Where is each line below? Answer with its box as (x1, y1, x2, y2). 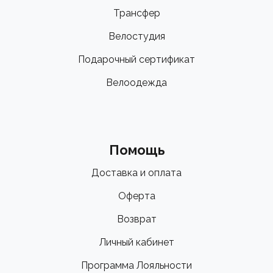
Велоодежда (106, 77, 167, 89)
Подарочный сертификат (78, 54, 195, 66)
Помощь (108, 143, 165, 158)
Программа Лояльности (81, 260, 192, 272)
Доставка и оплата (91, 167, 182, 179)
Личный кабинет (99, 236, 174, 249)
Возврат (116, 213, 157, 225)
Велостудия (108, 30, 165, 43)
